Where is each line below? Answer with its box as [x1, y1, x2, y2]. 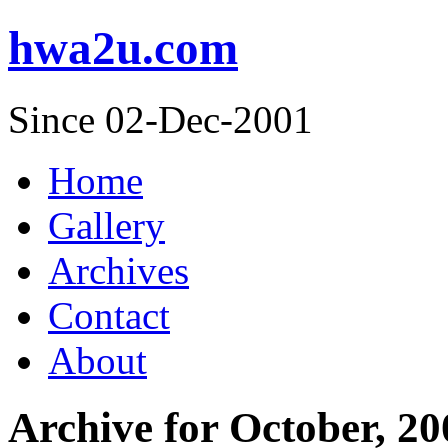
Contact [48, 293, 170, 337]
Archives [48, 248, 189, 292]
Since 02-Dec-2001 [8, 97, 313, 141]
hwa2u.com [8, 22, 238, 75]
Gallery [48, 203, 165, 247]
